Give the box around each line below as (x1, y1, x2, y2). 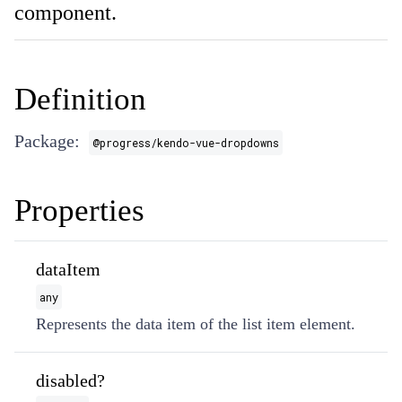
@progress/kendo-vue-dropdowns (92, 135, 279, 150)
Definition (14, 82, 146, 117)
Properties (14, 193, 144, 228)
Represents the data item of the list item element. (36, 315, 355, 333)
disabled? (36, 371, 105, 390)
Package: (14, 131, 80, 151)
